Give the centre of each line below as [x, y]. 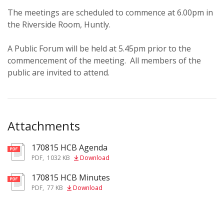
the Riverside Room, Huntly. [60, 24]
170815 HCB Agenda [69, 147]
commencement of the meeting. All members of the [104, 60]
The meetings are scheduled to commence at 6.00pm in [110, 12]
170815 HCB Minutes [71, 177]
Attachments [44, 126]
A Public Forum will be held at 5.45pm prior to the [99, 48]
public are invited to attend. [58, 72]
